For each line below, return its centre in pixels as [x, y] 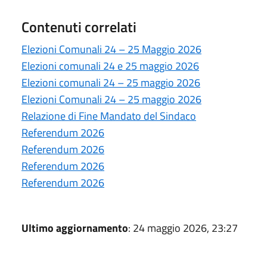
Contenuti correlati [79, 27]
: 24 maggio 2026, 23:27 [183, 228]
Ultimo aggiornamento [75, 228]
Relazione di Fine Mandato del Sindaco [109, 116]
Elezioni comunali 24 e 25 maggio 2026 [110, 66]
